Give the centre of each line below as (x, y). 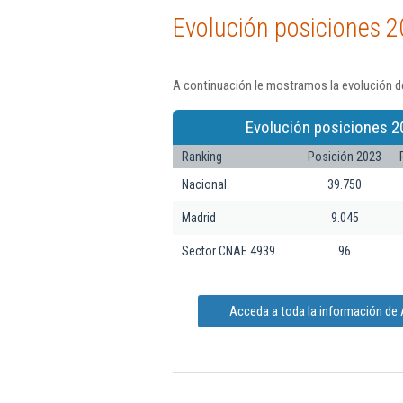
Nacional (204, 184)
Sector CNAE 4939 (228, 251)
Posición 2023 (345, 156)
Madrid (199, 217)
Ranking (202, 156)
